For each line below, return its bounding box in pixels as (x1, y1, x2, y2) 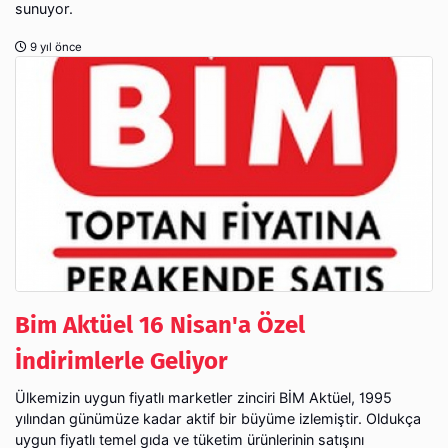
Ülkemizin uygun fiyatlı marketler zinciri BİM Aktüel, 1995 (15, 388, 392, 406)
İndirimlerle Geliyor (15, 346, 228, 375)
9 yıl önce (27, 39, 82, 54)
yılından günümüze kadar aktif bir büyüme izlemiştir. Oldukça (15, 409, 421, 427)
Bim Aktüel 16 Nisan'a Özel (15, 310, 305, 339)
